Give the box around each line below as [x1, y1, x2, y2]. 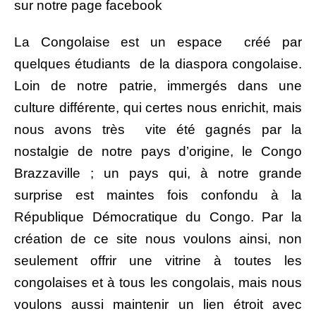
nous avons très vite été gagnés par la [14, 122, 302, 138]
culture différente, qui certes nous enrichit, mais [14, 100, 302, 116]
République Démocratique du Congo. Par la [14, 209, 302, 225]
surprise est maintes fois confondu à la [14, 188, 302, 203]
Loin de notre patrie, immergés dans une [14, 78, 302, 94]
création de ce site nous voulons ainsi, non [14, 231, 302, 247]
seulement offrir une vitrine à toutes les [14, 253, 302, 269]
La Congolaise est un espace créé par [14, 35, 302, 50]
